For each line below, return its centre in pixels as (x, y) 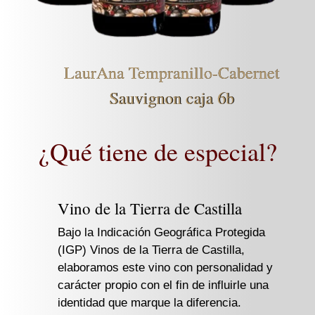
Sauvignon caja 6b (172, 98)
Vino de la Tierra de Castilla (150, 208)
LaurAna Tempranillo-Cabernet (172, 73)
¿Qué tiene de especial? (157, 152)
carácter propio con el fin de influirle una (163, 285)
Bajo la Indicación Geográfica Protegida (161, 233)
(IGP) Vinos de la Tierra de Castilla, (151, 250)
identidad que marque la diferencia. (149, 303)
